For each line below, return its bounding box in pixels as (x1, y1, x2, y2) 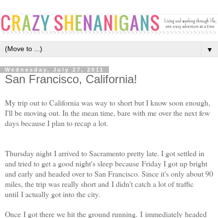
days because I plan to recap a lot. (5, 117, 110, 128)
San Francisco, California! (5, 72, 137, 86)
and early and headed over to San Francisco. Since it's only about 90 (5, 168, 213, 179)
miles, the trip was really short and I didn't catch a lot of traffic (5, 178, 194, 189)
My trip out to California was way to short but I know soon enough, (5, 97, 210, 108)
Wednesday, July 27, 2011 (5, 66, 104, 73)
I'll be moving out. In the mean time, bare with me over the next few (5, 107, 210, 118)
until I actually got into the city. (5, 188, 103, 199)
